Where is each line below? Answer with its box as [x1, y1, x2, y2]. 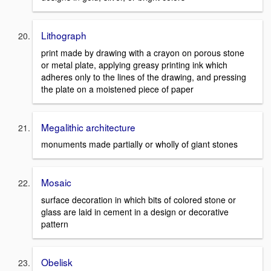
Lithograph [41, 28, 87, 42]
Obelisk [41, 255, 73, 269]
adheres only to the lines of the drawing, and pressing [41, 70, 246, 83]
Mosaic [41, 175, 71, 189]
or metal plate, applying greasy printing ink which [41, 58, 227, 71]
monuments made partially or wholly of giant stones [41, 138, 238, 151]
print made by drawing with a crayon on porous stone [41, 46, 244, 59]
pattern [41, 218, 68, 230]
